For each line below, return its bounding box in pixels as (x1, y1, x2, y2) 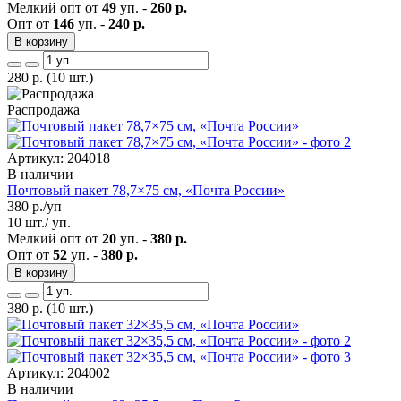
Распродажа (7, 101, 80, 117)
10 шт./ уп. (7, 214, 71, 230)
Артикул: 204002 (7, 364, 110, 380)
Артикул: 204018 (7, 149, 110, 166)
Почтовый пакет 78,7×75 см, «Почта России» (7, 182, 285, 198)
